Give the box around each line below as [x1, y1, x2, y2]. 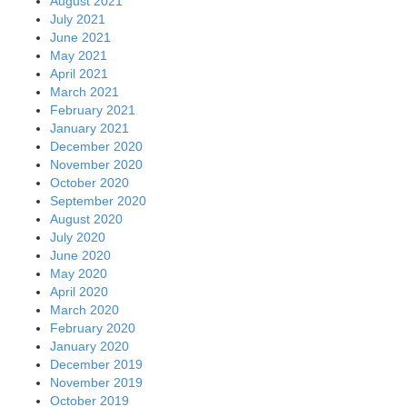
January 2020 [50, 338, 129, 353]
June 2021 [50, 29, 111, 45]
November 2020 [50, 156, 143, 172]
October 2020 [50, 174, 129, 190]
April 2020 [50, 283, 108, 299]
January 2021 [50, 120, 129, 135]
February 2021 [50, 102, 135, 117]
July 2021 [50, 11, 105, 26]
